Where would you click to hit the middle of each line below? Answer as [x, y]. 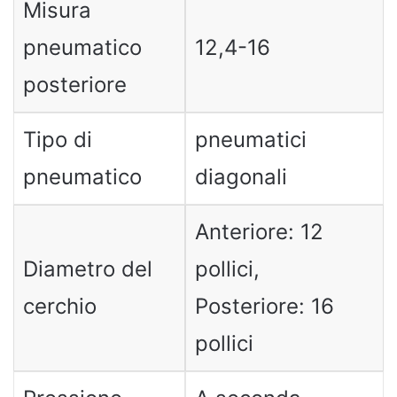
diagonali [241, 176]
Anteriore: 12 [259, 231]
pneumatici [250, 139]
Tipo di [57, 139]
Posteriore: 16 [264, 306]
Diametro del [87, 269]
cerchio [59, 306]
